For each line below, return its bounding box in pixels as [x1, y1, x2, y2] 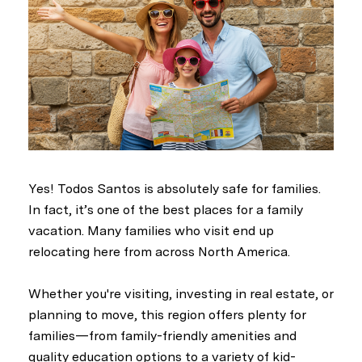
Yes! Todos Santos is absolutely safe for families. [28, 180, 321, 196]
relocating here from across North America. [28, 243, 290, 259]
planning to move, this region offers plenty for [28, 307, 306, 323]
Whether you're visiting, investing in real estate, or [28, 286, 334, 302]
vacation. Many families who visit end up [28, 222, 274, 238]
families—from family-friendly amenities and [28, 328, 297, 344]
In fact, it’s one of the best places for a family [28, 201, 303, 217]
